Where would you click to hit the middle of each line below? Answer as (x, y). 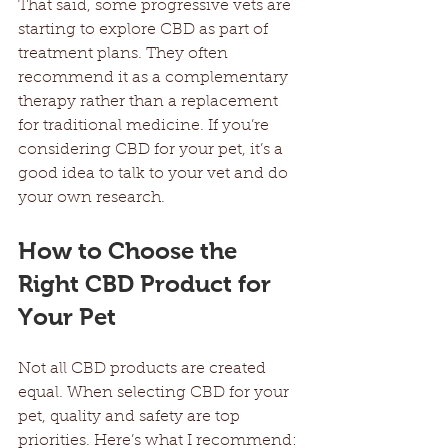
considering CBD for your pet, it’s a (152, 149)
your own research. (91, 197)
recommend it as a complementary (155, 77)
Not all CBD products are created (144, 368)
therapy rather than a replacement (150, 101)
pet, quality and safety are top (131, 416)
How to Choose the (130, 250)
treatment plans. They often (125, 53)
